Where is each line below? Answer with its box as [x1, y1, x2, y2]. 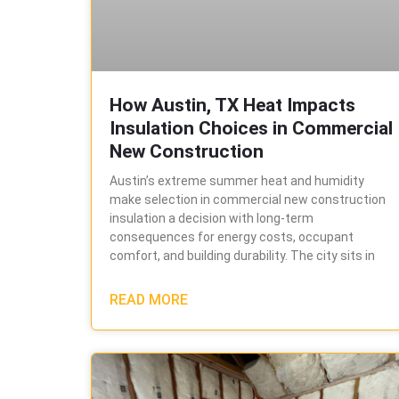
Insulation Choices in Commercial [110, 118, 393, 140]
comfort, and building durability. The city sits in [110, 248, 375, 264]
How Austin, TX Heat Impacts [110, 94, 355, 117]
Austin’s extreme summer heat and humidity [110, 174, 364, 189]
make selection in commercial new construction [110, 192, 386, 208]
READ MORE [110, 291, 188, 309]
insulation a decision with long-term [110, 211, 313, 226]
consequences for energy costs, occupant [110, 230, 354, 245]
